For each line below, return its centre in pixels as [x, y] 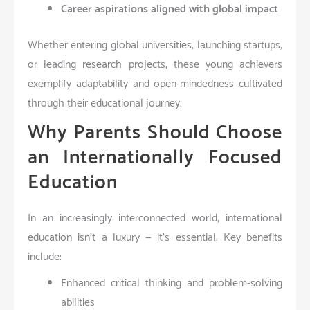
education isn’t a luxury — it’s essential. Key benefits [155, 237]
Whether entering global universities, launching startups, [155, 45]
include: [45, 257]
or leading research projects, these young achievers [155, 64]
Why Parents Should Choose [155, 133]
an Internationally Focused [155, 157]
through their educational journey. [105, 103]
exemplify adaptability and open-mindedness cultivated [155, 84]
